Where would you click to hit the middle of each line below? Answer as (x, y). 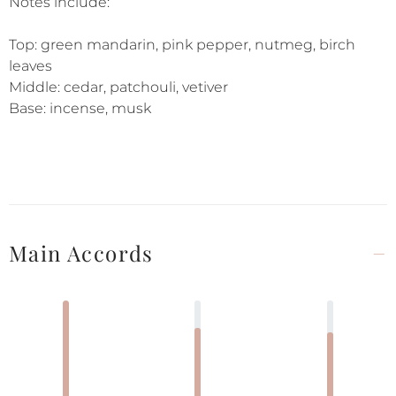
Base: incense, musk (80, 108)
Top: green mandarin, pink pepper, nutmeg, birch (182, 45)
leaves (30, 66)
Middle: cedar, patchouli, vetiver (118, 87)
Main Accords (81, 253)
